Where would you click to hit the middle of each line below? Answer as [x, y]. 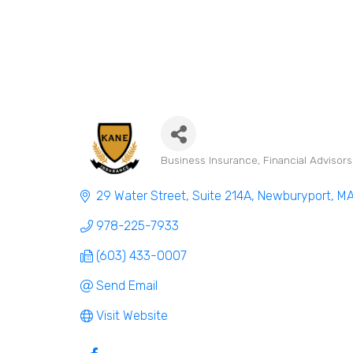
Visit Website [132, 315]
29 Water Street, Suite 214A [174, 195]
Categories [201, 176]
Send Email [127, 285]
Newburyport [294, 195]
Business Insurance [210, 160]
